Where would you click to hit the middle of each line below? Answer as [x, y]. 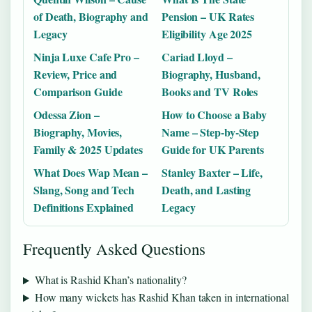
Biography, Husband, [211, 75]
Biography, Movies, [78, 132]
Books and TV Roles [210, 92]
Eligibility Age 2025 [207, 34]
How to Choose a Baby [214, 115]
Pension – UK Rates [208, 17]
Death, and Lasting [206, 190]
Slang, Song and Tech [84, 190]
